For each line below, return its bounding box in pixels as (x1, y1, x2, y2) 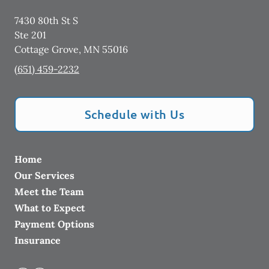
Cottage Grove (14, 43, 79, 56)
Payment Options (14, 218, 94, 231)
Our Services (14, 169, 74, 182)
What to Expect (14, 202, 85, 214)
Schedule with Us (84, 106, 185, 122)
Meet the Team (14, 186, 84, 198)
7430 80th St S (14, 14, 78, 27)
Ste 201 (14, 29, 46, 41)
